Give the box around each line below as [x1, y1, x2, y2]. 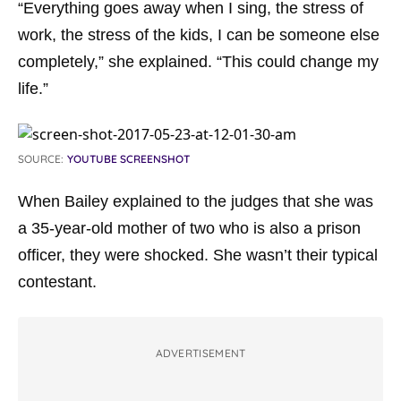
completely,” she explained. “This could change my [18, 53, 379, 71]
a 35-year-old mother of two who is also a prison [18, 219, 361, 237]
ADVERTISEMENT [155, 346, 246, 360]
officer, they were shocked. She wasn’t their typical [18, 246, 378, 264]
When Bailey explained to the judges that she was [18, 192, 373, 210]
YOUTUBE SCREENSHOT [67, 152, 190, 166]
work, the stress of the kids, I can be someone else [18, 26, 380, 44]
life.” [18, 80, 48, 98]
